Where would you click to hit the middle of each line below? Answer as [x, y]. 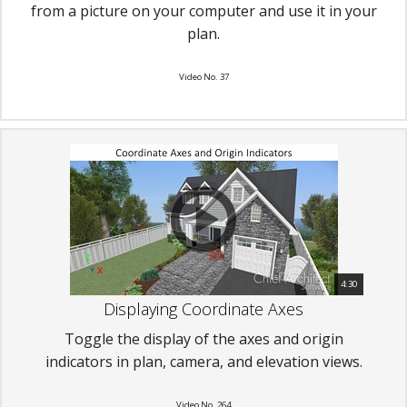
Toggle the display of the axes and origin [203, 338]
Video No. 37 [203, 76]
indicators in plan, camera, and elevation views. [203, 361]
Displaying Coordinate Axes [203, 308]
